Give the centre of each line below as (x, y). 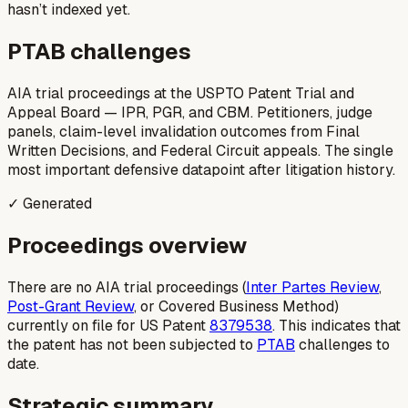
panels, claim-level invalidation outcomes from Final (184, 131)
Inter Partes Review (312, 287)
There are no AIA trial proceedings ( (127, 287)
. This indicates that (337, 325)
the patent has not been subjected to (132, 344)
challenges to (342, 344)
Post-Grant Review (71, 306)
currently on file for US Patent (108, 325)
